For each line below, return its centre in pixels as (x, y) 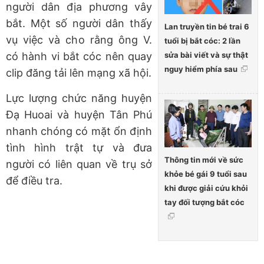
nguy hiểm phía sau (201, 69)
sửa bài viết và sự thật (206, 55)
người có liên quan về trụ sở (79, 164)
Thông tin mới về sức (204, 159)
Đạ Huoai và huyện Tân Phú (79, 115)
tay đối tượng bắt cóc (204, 202)
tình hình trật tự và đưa (79, 148)
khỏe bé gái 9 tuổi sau (206, 174)
